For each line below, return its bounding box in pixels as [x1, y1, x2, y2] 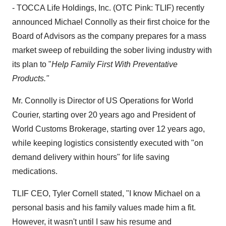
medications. [12, 167, 58, 176]
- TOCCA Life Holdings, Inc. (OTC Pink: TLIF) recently [12, 4, 204, 12]
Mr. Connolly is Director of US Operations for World [12, 96, 193, 105]
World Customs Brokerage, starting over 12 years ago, [12, 125, 205, 133]
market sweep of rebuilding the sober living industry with [12, 46, 212, 54]
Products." [12, 74, 49, 83]
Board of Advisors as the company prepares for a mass [12, 32, 206, 40]
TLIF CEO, [12, 189, 52, 198]
